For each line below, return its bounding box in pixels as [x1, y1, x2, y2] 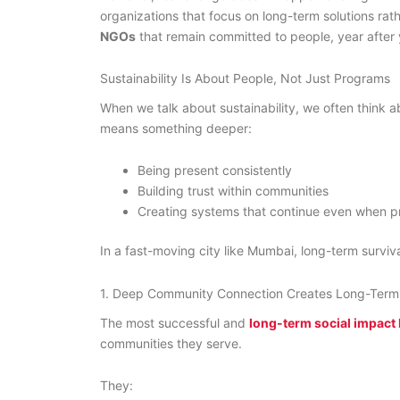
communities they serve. [100, 335, 242, 351]
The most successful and [100, 314, 249, 330]
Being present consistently [137, 162, 292, 179]
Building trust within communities [137, 183, 329, 199]
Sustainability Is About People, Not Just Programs [100, 71, 390, 86]
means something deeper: [100, 120, 252, 136]
